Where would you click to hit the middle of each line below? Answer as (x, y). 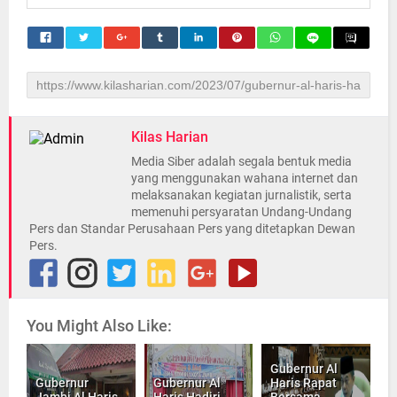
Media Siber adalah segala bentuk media (241, 161)
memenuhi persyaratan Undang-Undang (241, 211)
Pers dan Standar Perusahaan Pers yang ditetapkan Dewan (192, 228)
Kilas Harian (170, 136)
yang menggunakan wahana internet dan (245, 178)
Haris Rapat (304, 382)
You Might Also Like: (99, 325)
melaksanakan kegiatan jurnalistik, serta (241, 195)
